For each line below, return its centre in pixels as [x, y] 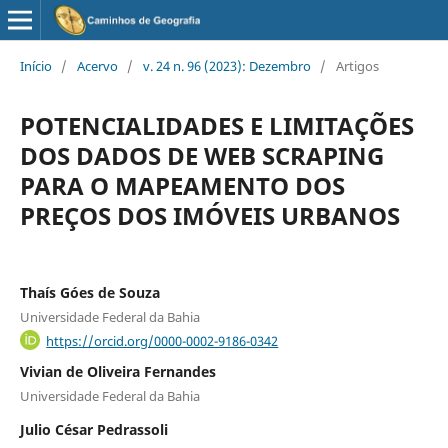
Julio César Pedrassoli [93, 430]
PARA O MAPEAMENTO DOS [182, 185]
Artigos [357, 65]
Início [35, 65]
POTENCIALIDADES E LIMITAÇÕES [216, 125]
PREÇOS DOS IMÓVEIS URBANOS [209, 215]
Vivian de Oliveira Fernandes [117, 372]
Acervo [97, 65]
